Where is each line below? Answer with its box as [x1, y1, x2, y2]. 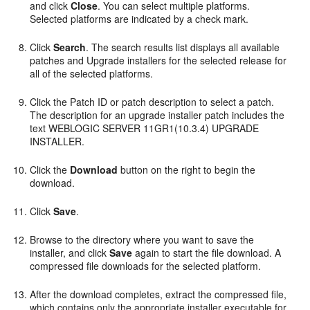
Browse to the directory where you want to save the [30, 232, 255, 247]
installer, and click [30, 246, 110, 260]
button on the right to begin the [118, 163, 256, 177]
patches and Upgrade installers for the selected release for [30, 53, 287, 68]
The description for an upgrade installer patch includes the [30, 108, 285, 122]
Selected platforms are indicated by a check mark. [30, 12, 249, 26]
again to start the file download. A [132, 246, 282, 260]
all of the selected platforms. [30, 66, 154, 81]
